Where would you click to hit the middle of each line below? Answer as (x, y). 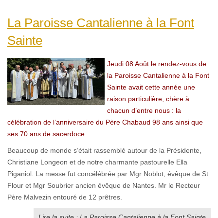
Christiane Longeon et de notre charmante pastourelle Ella (97, 162)
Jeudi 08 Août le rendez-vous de (157, 64)
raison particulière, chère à (148, 99)
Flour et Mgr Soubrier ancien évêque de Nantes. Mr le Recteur (104, 185)
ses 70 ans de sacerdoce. (47, 134)
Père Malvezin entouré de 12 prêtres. (65, 197)
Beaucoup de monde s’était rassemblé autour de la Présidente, (104, 150)
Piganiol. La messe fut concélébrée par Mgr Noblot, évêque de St (108, 173)
